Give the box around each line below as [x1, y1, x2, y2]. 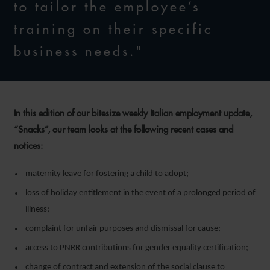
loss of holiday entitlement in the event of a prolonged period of [25, 189, 256, 198]
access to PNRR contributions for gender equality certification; [25, 243, 248, 253]
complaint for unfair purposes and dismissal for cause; [25, 224, 221, 233]
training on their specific [14, 20, 213, 37]
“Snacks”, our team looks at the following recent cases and [14, 124, 233, 135]
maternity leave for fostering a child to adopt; [25, 169, 189, 178]
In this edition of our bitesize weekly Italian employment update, [14, 107, 252, 119]
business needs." [14, 43, 144, 60]
